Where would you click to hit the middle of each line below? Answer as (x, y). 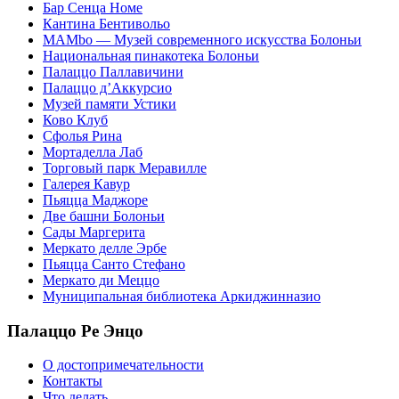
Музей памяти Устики (110, 103)
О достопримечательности (123, 365)
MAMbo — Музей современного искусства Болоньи (202, 39)
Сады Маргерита (94, 232)
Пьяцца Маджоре (95, 199)
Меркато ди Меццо (101, 280)
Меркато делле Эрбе (105, 248)
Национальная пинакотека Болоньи (151, 55)
